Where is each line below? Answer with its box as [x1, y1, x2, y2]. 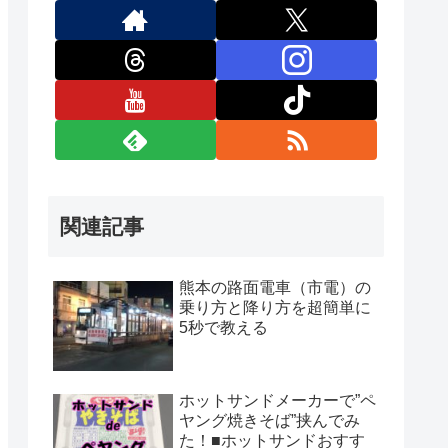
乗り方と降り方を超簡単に [179, 298, 371, 316]
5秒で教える [179, 318, 268, 336]
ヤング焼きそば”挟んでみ [179, 412, 360, 430]
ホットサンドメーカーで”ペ [179, 392, 376, 410]
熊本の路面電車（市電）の [179, 278, 371, 296]
